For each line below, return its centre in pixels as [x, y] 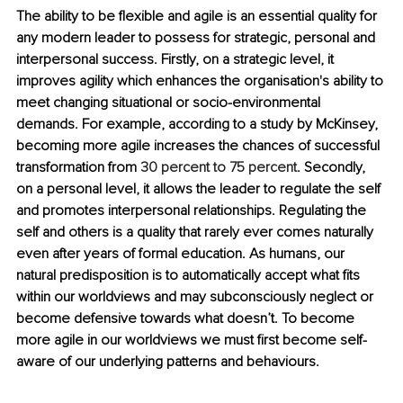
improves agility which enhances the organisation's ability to [201, 81]
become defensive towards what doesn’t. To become [187, 319]
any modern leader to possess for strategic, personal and [197, 38]
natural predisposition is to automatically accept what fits [190, 276]
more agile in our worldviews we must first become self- [192, 340]
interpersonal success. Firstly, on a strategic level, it [177, 60]
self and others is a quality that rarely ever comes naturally [197, 233]
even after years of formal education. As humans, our [182, 254]
